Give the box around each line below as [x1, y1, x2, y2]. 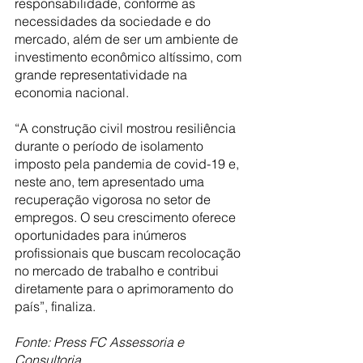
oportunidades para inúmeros [15, 226, 190, 243]
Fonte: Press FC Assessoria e [15, 333, 187, 350]
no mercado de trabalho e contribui [15, 262, 222, 279]
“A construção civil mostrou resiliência [15, 119, 239, 136]
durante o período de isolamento [15, 137, 207, 154]
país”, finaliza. [15, 297, 96, 314]
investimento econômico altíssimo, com [15, 48, 245, 65]
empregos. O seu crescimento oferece [15, 208, 239, 225]
